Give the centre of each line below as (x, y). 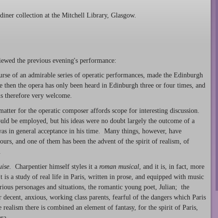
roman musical (119, 166)
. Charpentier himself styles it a (54, 166)
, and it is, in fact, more (172, 166)
